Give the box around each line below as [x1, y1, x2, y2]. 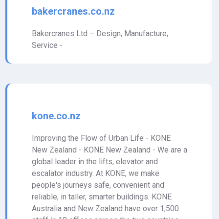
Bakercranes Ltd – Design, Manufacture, [32, 29, 168, 38]
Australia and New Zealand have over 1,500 [32, 204, 179, 213]
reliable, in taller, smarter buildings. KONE [32, 192, 172, 201]
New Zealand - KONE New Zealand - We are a [32, 145, 187, 154]
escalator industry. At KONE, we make [32, 169, 159, 178]
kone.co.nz [32, 110, 81, 122]
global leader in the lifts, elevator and [32, 157, 158, 166]
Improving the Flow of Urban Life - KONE [32, 133, 171, 143]
